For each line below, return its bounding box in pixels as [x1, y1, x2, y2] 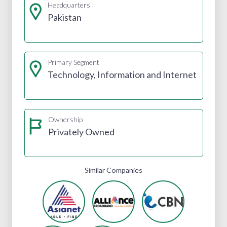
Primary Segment [47, 57, 99, 66]
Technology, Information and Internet [47, 68, 197, 80]
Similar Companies [85, 165, 142, 174]
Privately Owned [48, 126, 115, 137]
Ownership [48, 115, 83, 124]
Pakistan [47, 11, 82, 23]
